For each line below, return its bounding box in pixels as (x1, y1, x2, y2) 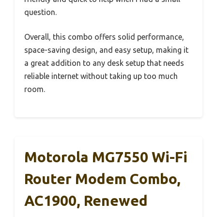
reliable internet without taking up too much (24, 72, 178, 81)
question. (24, 8, 57, 17)
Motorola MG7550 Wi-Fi (24, 149, 187, 166)
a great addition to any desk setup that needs (24, 59, 184, 68)
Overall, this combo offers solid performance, (24, 32, 184, 42)
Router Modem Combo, (24, 170, 181, 187)
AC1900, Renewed (24, 192, 148, 209)
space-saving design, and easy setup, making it (24, 46, 188, 55)
